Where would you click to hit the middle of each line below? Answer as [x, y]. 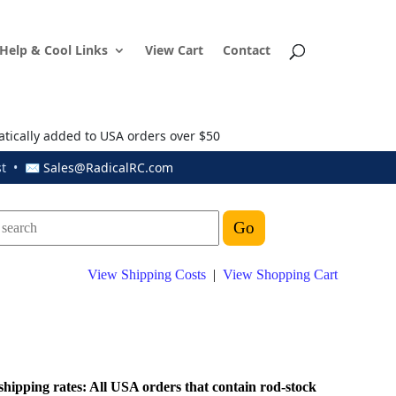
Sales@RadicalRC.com [108, 168]
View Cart [174, 50]
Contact [247, 50]
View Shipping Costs [147, 274]
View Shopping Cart [280, 274]
